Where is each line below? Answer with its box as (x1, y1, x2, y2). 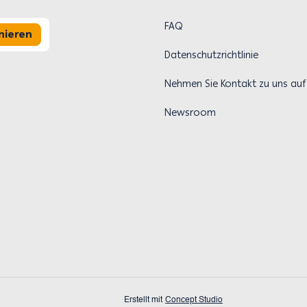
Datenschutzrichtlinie (164, 49, 258, 61)
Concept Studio (165, 295, 223, 304)
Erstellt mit (124, 295, 162, 304)
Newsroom (164, 106, 216, 119)
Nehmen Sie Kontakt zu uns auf (164, 77, 306, 90)
